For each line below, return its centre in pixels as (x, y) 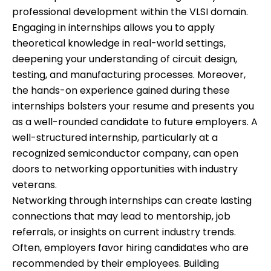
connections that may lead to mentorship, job (121, 217)
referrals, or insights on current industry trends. (124, 232)
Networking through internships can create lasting (132, 201)
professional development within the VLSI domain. (130, 12)
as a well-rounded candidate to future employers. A (135, 122)
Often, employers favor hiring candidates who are (130, 248)
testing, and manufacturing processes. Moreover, (129, 75)
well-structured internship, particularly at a (115, 138)
